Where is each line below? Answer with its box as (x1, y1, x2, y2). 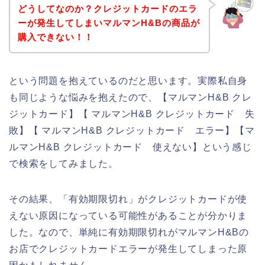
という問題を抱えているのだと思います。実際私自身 (9, 75, 248, 86)
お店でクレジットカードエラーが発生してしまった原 (9, 243, 248, 254)
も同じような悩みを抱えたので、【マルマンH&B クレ (9, 92, 252, 102)
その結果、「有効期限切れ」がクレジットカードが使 (9, 193, 248, 204)
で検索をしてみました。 (9, 158, 118, 169)
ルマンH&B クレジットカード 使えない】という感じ (9, 141, 252, 152)
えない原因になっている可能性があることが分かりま (9, 210, 248, 221)
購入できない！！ (17, 31, 93, 42)
